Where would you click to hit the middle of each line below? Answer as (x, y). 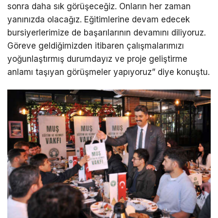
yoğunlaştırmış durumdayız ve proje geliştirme (97, 59)
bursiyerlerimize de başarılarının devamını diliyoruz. (107, 33)
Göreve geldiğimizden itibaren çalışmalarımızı (96, 46)
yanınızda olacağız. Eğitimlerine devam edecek (99, 20)
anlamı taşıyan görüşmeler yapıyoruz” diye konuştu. (109, 72)
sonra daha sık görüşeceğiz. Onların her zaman (99, 7)
